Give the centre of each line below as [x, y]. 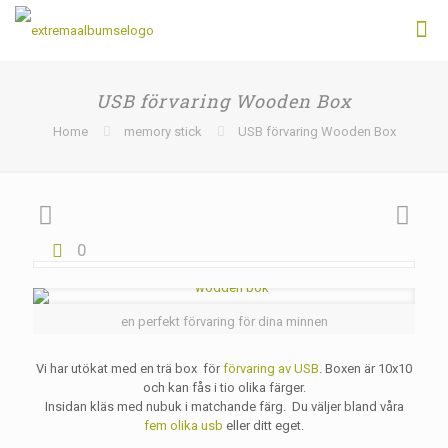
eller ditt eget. [263, 425]
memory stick [162, 131]
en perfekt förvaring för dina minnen [224, 321]
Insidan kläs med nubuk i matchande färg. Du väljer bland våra [224, 406]
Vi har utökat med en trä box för [129, 368]
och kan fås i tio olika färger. [224, 387]
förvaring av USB [271, 368]
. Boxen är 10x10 [365, 368]
